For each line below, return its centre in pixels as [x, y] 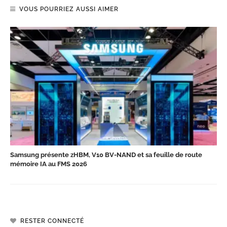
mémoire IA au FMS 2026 [49, 164]
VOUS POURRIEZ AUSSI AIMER [69, 9]
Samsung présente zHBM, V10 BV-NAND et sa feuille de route [106, 155]
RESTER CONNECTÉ [52, 221]
